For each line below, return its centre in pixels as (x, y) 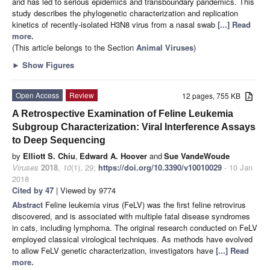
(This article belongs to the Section (74, 47)
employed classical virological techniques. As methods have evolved (132, 239)
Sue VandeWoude (197, 155)
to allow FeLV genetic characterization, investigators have (114, 250)
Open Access (37, 95)
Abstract (29, 204)
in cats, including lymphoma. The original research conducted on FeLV (135, 227)
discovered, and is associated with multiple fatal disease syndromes (131, 216)
